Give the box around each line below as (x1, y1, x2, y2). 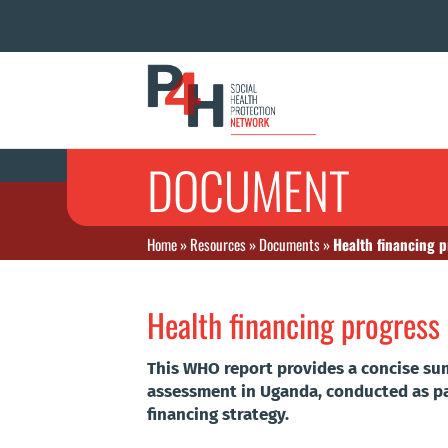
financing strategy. (147, 404, 289, 426)
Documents (259, 232, 320, 255)
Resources (190, 232, 246, 255)
